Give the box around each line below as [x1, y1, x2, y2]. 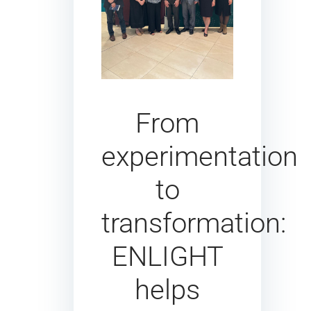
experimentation [101, 140, 298, 173]
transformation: [101, 206, 286, 239]
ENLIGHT [111, 239, 224, 273]
